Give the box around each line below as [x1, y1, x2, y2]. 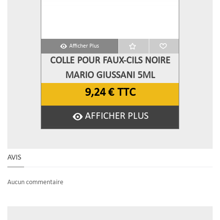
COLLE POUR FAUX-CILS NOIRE [50, 56, 170, 66]
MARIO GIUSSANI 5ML [65, 71, 155, 81]
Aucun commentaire [7, 179, 63, 187]
